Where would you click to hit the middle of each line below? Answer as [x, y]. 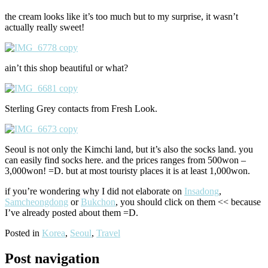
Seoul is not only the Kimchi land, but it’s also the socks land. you [129, 150]
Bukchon [98, 202]
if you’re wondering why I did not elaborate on [95, 191]
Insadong [202, 191]
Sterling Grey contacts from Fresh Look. [81, 109]
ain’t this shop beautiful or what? [66, 68]
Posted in [23, 233]
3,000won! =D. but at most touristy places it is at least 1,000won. [127, 171]
